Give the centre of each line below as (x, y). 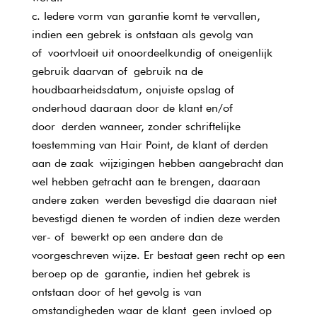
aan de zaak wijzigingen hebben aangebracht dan (157, 163)
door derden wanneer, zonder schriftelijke (136, 126)
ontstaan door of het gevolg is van (116, 292)
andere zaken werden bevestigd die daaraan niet (154, 200)
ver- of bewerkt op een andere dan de (127, 237)
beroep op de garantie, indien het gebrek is (141, 273)
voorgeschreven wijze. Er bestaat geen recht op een (158, 255)
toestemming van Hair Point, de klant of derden (150, 145)
